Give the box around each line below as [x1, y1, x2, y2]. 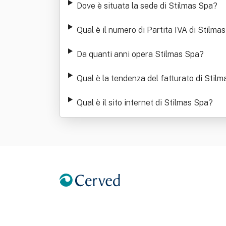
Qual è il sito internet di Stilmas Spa [76, 98, 208, 107]
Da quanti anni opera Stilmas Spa [76, 49, 199, 59]
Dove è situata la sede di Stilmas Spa [76, 1, 213, 11]
